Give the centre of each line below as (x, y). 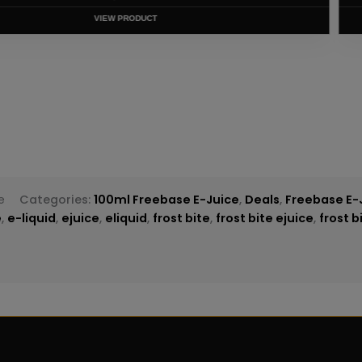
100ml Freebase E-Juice (167, 200)
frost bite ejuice (265, 219)
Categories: (57, 200)
